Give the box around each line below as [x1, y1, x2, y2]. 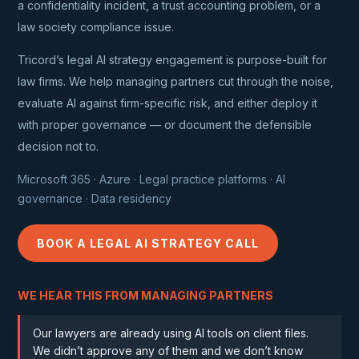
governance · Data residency [18, 192, 172, 205]
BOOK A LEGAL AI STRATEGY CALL [37, 236, 260, 250]
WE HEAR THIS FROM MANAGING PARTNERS [18, 288, 274, 302]
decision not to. [18, 139, 99, 153]
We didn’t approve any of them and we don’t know [33, 344, 304, 357]
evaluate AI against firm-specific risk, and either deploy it [18, 96, 318, 110]
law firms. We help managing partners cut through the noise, [18, 75, 334, 88]
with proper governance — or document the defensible [18, 118, 313, 131]
